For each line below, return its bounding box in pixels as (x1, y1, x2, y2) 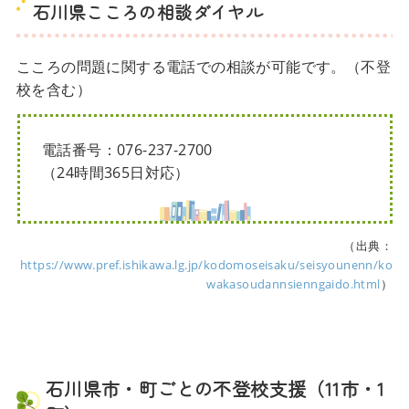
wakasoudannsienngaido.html (206, 276, 381, 293)
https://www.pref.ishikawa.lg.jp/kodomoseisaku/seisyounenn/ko (20, 257, 393, 274)
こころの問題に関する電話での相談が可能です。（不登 (16, 57, 391, 78)
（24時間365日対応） (41, 163, 190, 184)
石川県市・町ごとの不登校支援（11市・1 (45, 375, 385, 403)
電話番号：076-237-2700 (41, 140, 213, 161)
